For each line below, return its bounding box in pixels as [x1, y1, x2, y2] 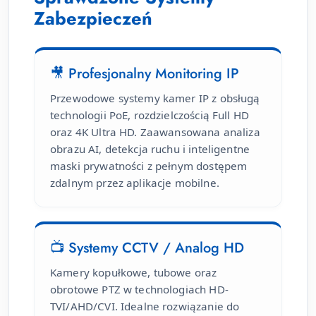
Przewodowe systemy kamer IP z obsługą [50, 91, 260, 106]
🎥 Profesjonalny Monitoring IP [50, 63, 239, 85]
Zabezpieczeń [34, 6, 152, 32]
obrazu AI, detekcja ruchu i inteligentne [50, 142, 250, 157]
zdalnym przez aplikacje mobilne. [50, 176, 219, 190]
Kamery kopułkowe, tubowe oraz [50, 265, 217, 280]
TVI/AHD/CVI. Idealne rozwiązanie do [50, 299, 240, 314]
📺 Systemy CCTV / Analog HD [50, 238, 244, 259]
